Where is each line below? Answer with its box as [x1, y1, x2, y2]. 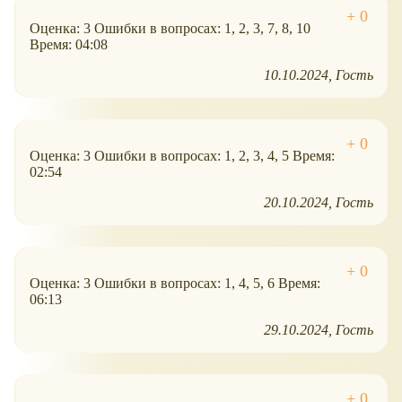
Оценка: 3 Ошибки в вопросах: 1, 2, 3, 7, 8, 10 [30, 21, 310, 37]
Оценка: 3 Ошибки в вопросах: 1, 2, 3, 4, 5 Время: [30, 148, 335, 164]
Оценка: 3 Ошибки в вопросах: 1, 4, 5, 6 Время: [30, 275, 320, 292]
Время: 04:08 [30, 37, 108, 53]
